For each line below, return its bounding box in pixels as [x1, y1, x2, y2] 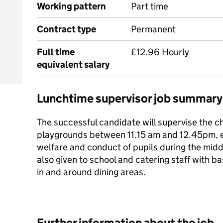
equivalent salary [37, 59, 110, 70]
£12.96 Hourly [131, 46, 189, 58]
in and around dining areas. [37, 166, 146, 178]
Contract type [37, 23, 96, 35]
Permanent [131, 23, 176, 35]
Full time [37, 46, 75, 58]
